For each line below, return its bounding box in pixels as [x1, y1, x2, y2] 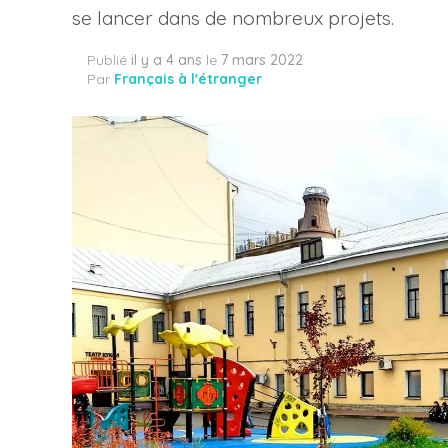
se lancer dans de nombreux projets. [72, 6, 394, 30]
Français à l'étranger [114, 70, 262, 88]
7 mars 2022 [221, 51, 303, 69]
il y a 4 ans [131, 51, 202, 69]
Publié [87, 51, 127, 69]
